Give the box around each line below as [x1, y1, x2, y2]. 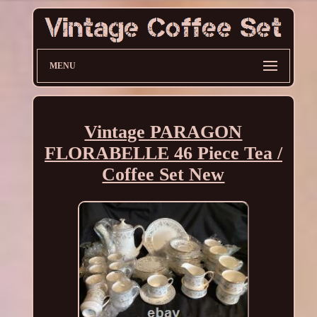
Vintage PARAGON [84, 121, 243, 142]
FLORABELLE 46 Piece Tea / [44, 142, 282, 163]
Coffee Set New [102, 163, 225, 185]
